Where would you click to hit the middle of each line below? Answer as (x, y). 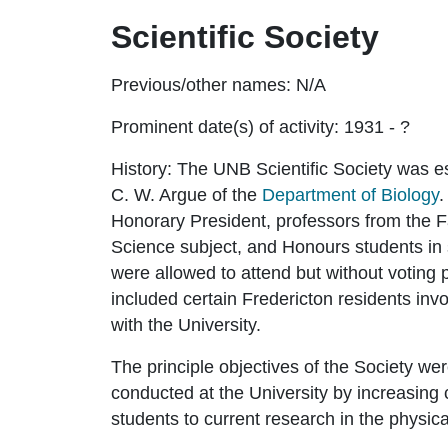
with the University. (186, 324)
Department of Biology (350, 194)
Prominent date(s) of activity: (225, 126)
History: (141, 168)
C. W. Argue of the (186, 194)
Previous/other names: (201, 84)
